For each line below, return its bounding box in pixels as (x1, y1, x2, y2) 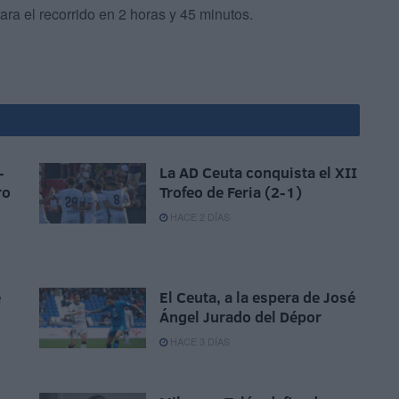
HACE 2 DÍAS (167, 209, 230, 224)
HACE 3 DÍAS (167, 334, 230, 349)
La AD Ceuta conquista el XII (159, 162, 357, 183)
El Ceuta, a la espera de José (159, 287, 355, 308)
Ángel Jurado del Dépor (159, 306, 322, 328)
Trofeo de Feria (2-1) (159, 182, 302, 203)
